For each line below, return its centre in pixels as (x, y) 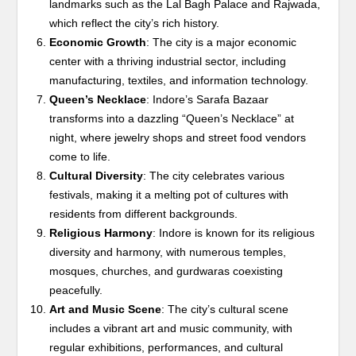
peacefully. (76, 290)
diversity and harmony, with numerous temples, (168, 252)
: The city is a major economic (222, 43)
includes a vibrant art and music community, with (171, 329)
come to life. (80, 157)
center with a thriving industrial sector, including (168, 62)
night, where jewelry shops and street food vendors (178, 138)
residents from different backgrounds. (144, 214)
